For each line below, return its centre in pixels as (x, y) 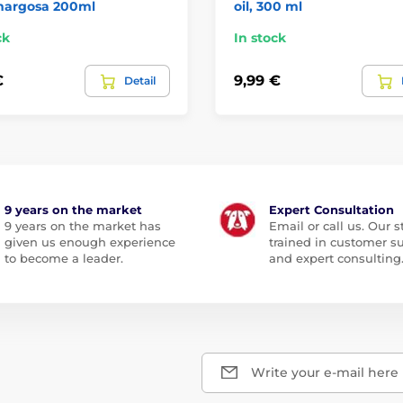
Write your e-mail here (325, 372)
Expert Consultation (331, 209)
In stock (260, 37)
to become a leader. (63, 258)
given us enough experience (90, 242)
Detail (140, 80)
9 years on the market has (82, 225)
